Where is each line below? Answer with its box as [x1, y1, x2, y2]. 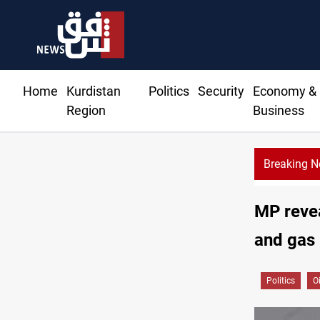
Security [197, 84, 244, 99]
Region [66, 103, 106, 119]
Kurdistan [66, 84, 121, 99]
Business [252, 103, 304, 119]
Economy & [252, 84, 316, 99]
